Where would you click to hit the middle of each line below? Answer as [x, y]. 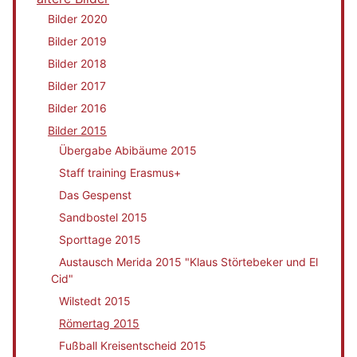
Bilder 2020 [78, 19]
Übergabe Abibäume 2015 [128, 150]
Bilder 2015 [77, 131]
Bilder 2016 [77, 108]
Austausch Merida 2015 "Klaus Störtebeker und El [188, 261]
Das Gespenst [95, 194]
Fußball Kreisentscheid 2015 [133, 345]
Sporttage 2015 [100, 239]
